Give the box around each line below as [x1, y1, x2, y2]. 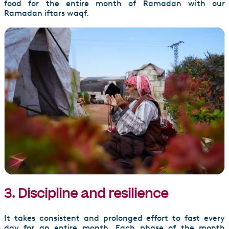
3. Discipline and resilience [4, 185, 168, 203]
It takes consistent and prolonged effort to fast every [4, 213, 225, 223]
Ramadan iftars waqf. [4, 8, 89, 18]
